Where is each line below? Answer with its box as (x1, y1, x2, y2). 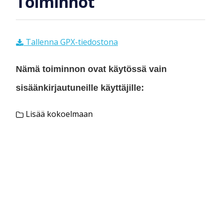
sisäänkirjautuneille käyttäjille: (16, 82, 144, 93)
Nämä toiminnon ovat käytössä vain (16, 64, 167, 74)
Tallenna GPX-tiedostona (24, 36, 118, 47)
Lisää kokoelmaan (24, 109, 93, 120)
